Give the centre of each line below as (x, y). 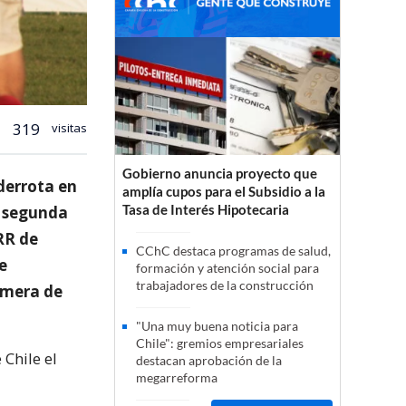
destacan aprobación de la (209, 361)
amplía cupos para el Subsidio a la (224, 192)
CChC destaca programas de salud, (233, 251)
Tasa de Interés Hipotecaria (206, 210)
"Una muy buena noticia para (217, 326)
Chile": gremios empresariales (220, 343)
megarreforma (177, 378)
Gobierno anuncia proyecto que (220, 174)
